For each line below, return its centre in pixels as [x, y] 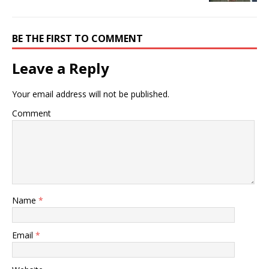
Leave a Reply [61, 68]
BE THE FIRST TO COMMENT [77, 38]
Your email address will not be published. [91, 94]
